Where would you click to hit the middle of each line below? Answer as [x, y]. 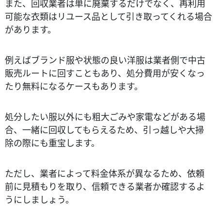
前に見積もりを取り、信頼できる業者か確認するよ [105, 186]
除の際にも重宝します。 [52, 142]
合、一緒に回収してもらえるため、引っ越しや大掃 [104, 129]
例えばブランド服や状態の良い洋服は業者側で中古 [105, 59]
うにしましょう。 [39, 199]
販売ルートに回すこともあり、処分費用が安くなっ [105, 72]
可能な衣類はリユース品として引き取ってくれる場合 [108, 16]
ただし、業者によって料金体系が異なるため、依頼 [105, 173]
